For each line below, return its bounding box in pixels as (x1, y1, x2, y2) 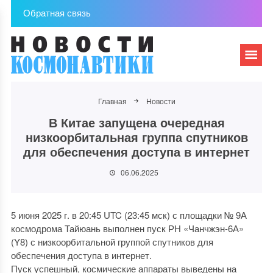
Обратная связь (23, 6, 91, 19)
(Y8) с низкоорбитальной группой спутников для (10, 235, 213, 248)
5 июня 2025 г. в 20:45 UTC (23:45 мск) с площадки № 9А (10, 208, 247, 221)
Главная (97, 96, 127, 106)
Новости (146, 96, 175, 106)
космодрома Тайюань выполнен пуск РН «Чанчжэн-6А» (10, 222, 244, 235)
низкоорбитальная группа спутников (25, 128, 248, 146)
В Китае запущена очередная (48, 113, 225, 131)
